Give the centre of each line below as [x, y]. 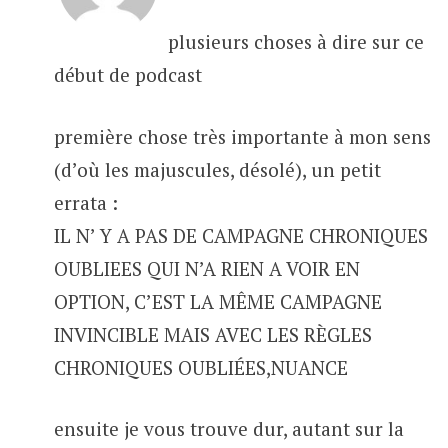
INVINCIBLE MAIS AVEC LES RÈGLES [212, 334]
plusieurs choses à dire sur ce [295, 42]
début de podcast [127, 75]
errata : [85, 202]
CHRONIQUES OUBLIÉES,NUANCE [200, 367]
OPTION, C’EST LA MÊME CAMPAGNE [217, 301]
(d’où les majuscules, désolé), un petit [217, 169]
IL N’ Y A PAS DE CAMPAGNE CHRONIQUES [240, 235]
